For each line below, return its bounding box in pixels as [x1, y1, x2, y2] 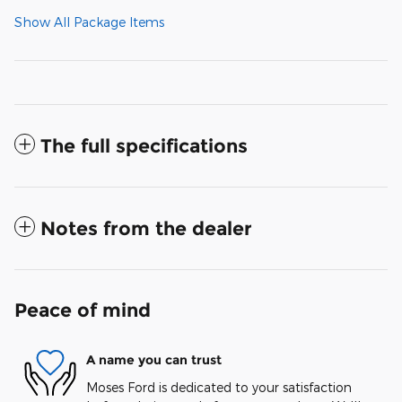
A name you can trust [86, 352, 222, 369]
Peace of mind [14, 298, 151, 321]
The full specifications [40, 134, 248, 157]
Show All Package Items [14, 13, 164, 30]
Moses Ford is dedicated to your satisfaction [86, 379, 352, 395]
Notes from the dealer [40, 216, 252, 240]
